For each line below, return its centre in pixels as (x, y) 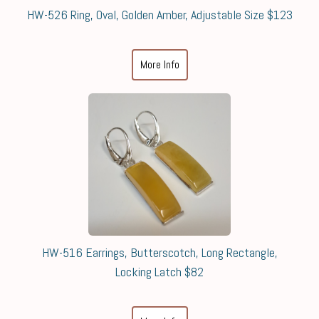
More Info (159, 64)
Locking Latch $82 (159, 272)
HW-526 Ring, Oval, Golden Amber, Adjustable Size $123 (159, 15)
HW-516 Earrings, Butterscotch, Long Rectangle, (159, 252)
